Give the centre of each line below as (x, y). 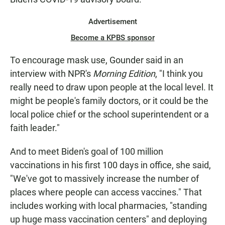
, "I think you (179, 74)
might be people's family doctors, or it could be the (109, 101)
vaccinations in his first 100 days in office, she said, (110, 165)
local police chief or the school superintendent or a (109, 115)
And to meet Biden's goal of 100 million (87, 152)
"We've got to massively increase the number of (104, 179)
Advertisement (113, 22)
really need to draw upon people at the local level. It (112, 87)
